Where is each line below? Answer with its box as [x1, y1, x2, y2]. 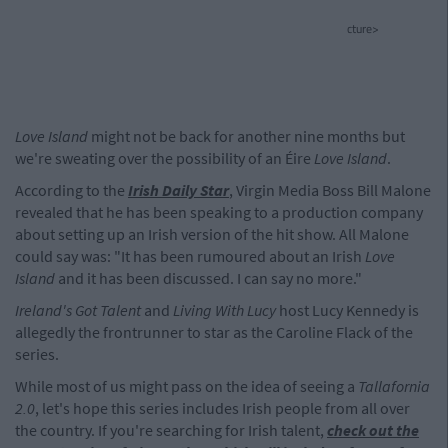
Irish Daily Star [128, 180, 229, 200]
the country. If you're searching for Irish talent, [15, 420, 327, 440]
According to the [15, 180, 128, 200]
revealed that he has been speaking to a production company [15, 202, 423, 222]
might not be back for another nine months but [88, 126, 405, 146]
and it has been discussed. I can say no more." [58, 268, 362, 288]
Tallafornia [358, 376, 430, 396]
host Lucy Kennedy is [276, 300, 419, 320]
